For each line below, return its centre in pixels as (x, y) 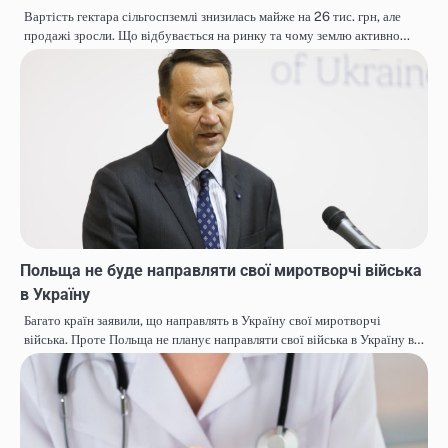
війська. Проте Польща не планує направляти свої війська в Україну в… (224, 340)
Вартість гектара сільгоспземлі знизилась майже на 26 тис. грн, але (212, 17)
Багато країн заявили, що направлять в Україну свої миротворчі (202, 321)
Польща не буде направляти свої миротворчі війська (221, 271)
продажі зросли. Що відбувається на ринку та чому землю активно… (217, 36)
